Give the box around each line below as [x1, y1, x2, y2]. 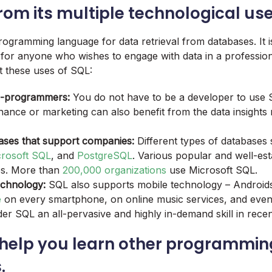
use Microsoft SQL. [166, 163, 257, 176]
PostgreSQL [77, 149, 132, 161]
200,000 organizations [63, 163, 166, 176]
